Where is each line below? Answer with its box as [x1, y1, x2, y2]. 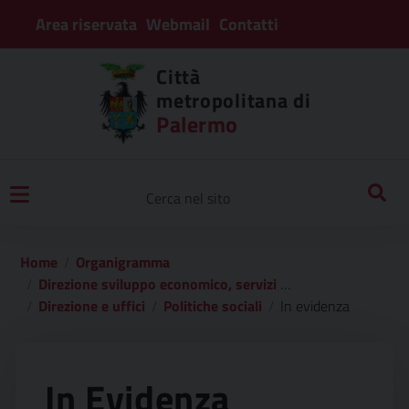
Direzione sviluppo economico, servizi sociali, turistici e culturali [38, 273, 280, 295]
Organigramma [76, 251, 170, 273]
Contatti [219, 11, 278, 37]
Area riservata [36, 11, 137, 37]
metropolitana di [156, 84, 311, 116]
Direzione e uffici [38, 295, 145, 317]
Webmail [146, 11, 210, 37]
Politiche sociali [163, 295, 262, 317]
